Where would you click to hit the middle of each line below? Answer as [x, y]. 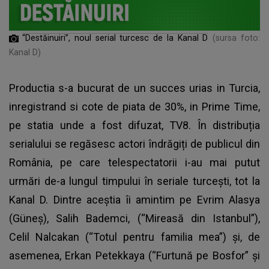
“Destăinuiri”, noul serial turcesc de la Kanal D [115, 38]
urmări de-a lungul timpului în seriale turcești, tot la [134, 181]
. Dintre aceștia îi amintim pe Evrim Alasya [153, 200]
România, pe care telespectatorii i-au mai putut [134, 163]
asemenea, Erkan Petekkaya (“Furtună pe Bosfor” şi [134, 256]
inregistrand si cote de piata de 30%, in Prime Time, [134, 107]
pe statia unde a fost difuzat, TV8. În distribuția [134, 125]
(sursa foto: [236, 38]
